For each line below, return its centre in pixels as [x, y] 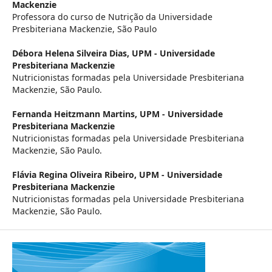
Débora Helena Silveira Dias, [72, 53]
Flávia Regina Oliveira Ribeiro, [75, 175]
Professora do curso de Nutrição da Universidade [112, 17]
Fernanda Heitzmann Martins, [76, 114]
